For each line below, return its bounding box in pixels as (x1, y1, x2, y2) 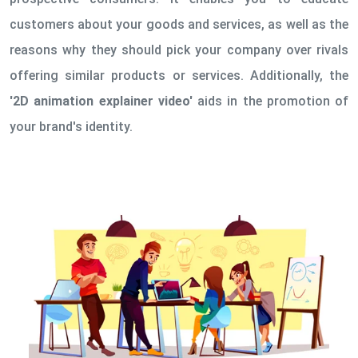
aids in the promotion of (192, 93, 348, 109)
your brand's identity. (10, 119, 133, 134)
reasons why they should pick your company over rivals (10, 42, 348, 58)
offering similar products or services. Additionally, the (10, 68, 348, 83)
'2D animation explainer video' (10, 93, 193, 109)
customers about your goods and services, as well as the (10, 17, 348, 32)
